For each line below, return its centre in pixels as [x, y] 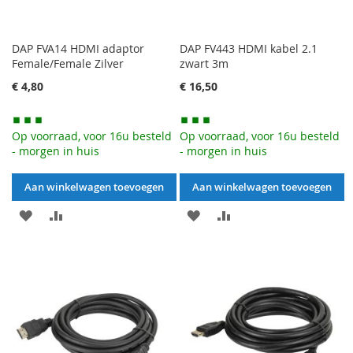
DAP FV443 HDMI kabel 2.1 [249, 49]
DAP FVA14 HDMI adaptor [78, 49]
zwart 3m [204, 64]
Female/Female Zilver [68, 64]
